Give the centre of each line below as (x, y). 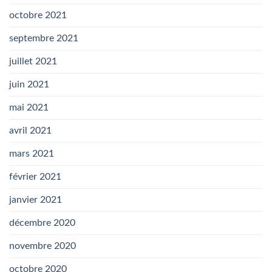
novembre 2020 (42, 246)
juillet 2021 (33, 62)
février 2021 (35, 177)
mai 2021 (29, 108)
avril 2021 (30, 131)
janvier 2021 (36, 200)
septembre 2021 (44, 39)
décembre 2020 (42, 223)
